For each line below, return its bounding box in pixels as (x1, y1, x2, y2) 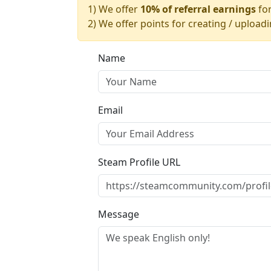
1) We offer (88, 2, 140, 16)
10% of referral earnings (140, 2, 256, 16)
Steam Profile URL (98, 155, 180, 169)
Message (98, 207, 139, 221)
